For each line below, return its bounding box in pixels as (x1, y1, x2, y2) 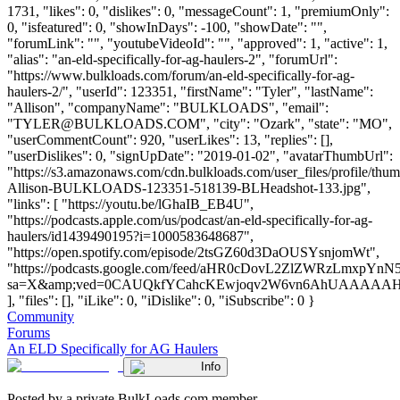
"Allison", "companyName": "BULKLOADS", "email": (7, 99, 329, 115)
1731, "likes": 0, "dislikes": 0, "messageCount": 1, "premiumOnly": (7, 3, 389, 19)
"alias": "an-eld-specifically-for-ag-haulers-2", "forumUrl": (7, 51, 337, 67)
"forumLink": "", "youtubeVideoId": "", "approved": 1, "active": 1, (7, 35, 387, 51)
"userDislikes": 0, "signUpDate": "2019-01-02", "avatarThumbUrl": (7, 147, 393, 163)
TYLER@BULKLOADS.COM (13, 115, 200, 131)
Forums (7, 324, 50, 340)
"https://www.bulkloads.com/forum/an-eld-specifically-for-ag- (7, 67, 354, 83)
